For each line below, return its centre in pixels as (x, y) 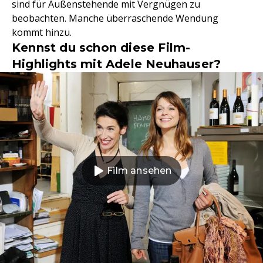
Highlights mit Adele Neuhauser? (117, 64)
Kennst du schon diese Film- (101, 48)
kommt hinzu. (42, 32)
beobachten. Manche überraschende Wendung (115, 18)
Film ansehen (139, 171)
